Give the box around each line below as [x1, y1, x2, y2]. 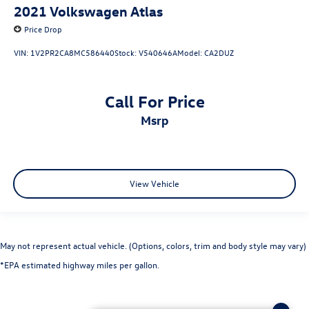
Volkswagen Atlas [50, 1, 163, 19]
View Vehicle [130, 177, 179, 190]
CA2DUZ [204, 47, 234, 59]
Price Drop [24, 23, 62, 34]
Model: [177, 47, 204, 59]
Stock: [114, 47, 139, 59]
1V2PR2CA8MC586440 [30, 47, 114, 59]
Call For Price [104, 90, 205, 111]
